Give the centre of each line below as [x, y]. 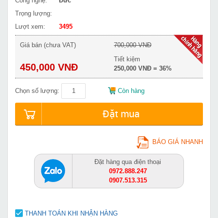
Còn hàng [131, 91]
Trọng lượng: [34, 13]
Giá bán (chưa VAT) [48, 45]
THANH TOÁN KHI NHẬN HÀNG [71, 213]
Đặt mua [121, 113]
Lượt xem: [30, 26]
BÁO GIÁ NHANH [178, 142]
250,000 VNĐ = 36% [143, 68]
